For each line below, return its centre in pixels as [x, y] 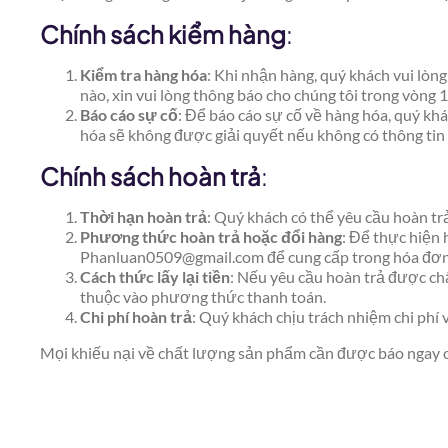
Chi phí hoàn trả [136, 316]
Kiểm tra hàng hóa [143, 74]
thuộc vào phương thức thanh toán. [203, 296]
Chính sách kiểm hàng [163, 33]
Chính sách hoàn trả [150, 175]
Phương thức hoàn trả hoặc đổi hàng [211, 236]
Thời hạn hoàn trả [143, 216]
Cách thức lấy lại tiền [155, 276]
